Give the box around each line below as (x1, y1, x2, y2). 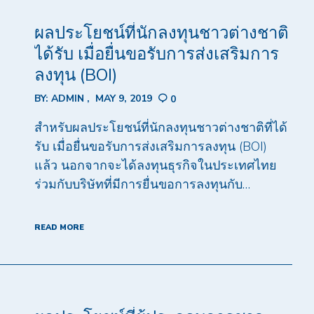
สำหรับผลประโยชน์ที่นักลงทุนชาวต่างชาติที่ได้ (34, 119, 287, 137)
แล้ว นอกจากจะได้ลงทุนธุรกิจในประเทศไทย (34, 157, 277, 175)
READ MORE (34, 222, 84, 233)
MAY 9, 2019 (95, 91, 152, 105)
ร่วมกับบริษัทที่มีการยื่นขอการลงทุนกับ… (34, 176, 250, 193)
